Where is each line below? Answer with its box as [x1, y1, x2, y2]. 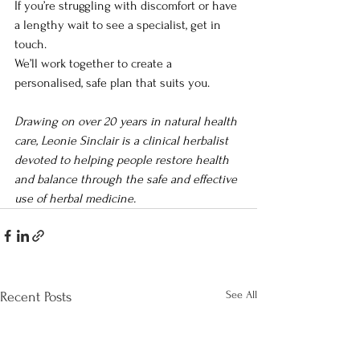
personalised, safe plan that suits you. [14, 76, 210, 91]
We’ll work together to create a [14, 56, 175, 72]
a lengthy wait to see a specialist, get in [14, 18, 224, 33]
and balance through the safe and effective [14, 172, 240, 187]
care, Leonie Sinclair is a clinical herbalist [14, 133, 231, 149]
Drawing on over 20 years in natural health [14, 114, 240, 129]
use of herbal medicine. [14, 191, 136, 207]
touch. [14, 37, 50, 52]
